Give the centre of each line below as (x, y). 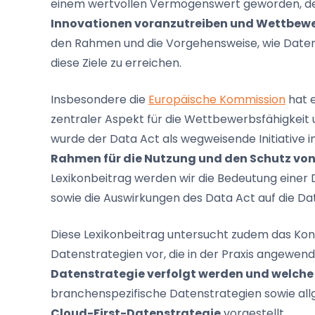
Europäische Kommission (217, 100)
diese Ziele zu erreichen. (116, 63)
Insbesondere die (99, 100)
